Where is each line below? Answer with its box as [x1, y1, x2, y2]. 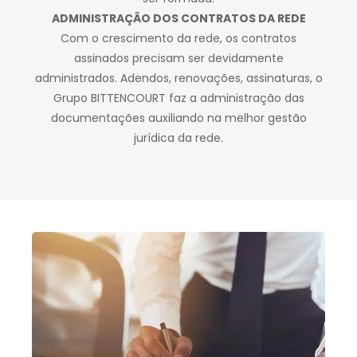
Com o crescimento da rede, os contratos [61, 29, 296, 46]
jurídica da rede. [134, 129, 223, 146]
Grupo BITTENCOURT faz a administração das [53, 89, 304, 106]
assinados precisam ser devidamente [73, 49, 284, 66]
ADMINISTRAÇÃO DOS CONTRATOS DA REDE [51, 10, 306, 26]
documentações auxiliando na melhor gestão [50, 109, 307, 126]
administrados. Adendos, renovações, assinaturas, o [34, 69, 323, 86]
